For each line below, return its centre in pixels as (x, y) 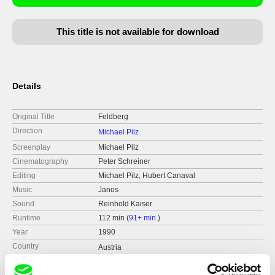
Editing (24, 176)
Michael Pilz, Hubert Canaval (146, 176)
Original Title (33, 117)
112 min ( (113, 218)
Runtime (26, 218)
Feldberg (113, 117)
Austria (110, 247)
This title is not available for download (137, 32)
